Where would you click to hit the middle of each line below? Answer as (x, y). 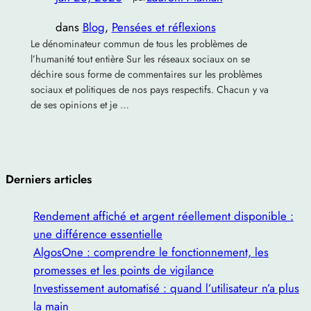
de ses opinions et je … (79, 104)
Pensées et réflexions (163, 27)
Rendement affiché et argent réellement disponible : (163, 216)
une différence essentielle (98, 234)
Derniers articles (49, 179)
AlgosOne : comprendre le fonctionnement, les (151, 252)
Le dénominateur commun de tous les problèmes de (138, 43)
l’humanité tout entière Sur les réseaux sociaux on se (140, 59)
